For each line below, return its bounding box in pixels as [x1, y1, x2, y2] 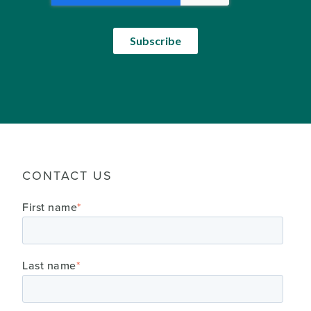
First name [22, 200, 77, 215]
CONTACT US [22, 168, 112, 184]
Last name [22, 258, 76, 273]
